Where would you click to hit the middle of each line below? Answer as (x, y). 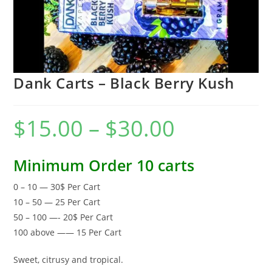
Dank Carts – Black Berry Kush (124, 83)
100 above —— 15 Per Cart (68, 232)
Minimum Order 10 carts (104, 165)
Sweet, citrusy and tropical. (69, 259)
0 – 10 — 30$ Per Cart (57, 186)
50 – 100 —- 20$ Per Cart (63, 217)
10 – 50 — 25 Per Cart (57, 202)
